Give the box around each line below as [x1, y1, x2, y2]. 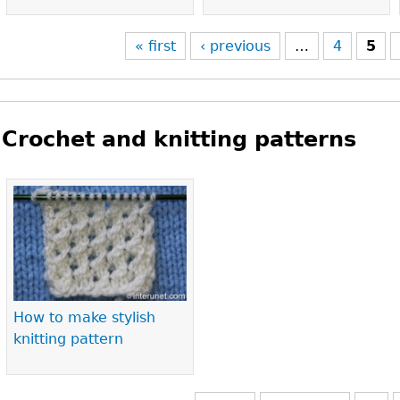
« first [135, 37, 177, 54]
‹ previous [200, 37, 271, 54]
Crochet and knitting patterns [2, 127, 357, 152]
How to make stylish [13, 309, 156, 327]
